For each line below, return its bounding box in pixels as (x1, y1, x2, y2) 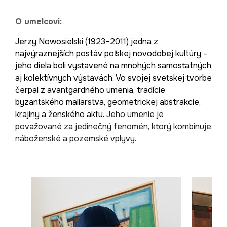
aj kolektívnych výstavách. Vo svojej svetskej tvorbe (15, 72, 212, 84)
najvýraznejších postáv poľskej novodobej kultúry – (15, 48, 208, 59)
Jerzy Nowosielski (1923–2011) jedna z (15, 36, 158, 47)
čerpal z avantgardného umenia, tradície (15, 85, 165, 96)
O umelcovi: (15, 16, 62, 27)
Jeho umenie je (106, 109, 164, 120)
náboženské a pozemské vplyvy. (15, 133, 136, 144)
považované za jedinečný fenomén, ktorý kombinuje (15, 121, 211, 132)
